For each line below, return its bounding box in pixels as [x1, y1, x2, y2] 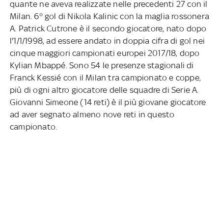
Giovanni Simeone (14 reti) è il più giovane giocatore [10, 97, 206, 107]
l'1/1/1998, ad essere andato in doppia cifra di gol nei [10, 35, 205, 46]
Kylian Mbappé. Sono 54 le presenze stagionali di [10, 60, 194, 70]
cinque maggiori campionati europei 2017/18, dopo [10, 48, 200, 58]
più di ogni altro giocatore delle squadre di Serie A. [10, 84, 199, 95]
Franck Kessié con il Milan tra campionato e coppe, [10, 72, 201, 82]
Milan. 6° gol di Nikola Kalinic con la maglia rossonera [10, 11, 209, 21]
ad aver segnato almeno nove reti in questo [10, 109, 175, 119]
